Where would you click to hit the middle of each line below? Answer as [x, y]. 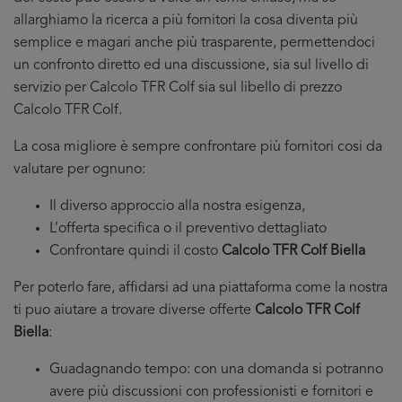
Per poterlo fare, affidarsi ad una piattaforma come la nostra [201, 288]
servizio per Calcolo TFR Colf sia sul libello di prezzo [178, 88]
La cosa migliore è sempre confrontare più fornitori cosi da [198, 147]
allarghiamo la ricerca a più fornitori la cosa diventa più [186, 21]
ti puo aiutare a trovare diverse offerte [134, 310]
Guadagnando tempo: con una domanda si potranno [216, 370]
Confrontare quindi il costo [135, 251]
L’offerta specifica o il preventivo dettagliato [188, 229]
